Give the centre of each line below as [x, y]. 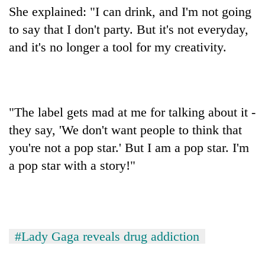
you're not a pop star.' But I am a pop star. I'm [129, 147]
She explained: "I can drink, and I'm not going [130, 11]
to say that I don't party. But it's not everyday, [129, 29]
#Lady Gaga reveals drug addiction [107, 236]
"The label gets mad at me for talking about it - [132, 112]
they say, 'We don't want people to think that [125, 130]
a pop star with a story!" [72, 165]
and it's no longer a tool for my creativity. [118, 47]
